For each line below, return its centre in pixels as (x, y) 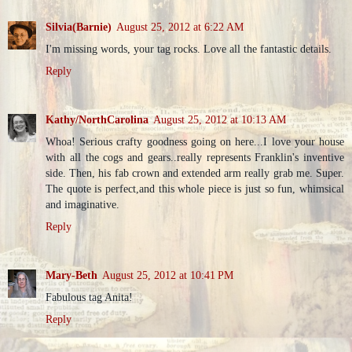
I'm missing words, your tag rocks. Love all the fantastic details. (189, 48)
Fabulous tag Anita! (89, 297)
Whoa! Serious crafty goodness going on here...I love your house (195, 141)
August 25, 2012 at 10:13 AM (220, 119)
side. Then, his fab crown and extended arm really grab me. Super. (195, 172)
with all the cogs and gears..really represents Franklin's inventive (195, 157)
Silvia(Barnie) (79, 26)
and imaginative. (82, 204)
